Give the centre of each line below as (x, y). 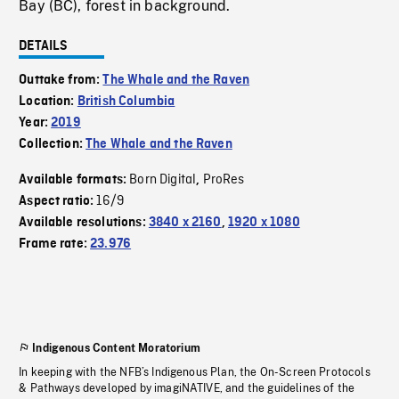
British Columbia (126, 102)
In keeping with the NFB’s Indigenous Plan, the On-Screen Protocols (195, 372)
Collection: (53, 144)
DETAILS (44, 46)
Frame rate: (55, 244)
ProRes (224, 180)
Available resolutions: (84, 223)
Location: (48, 102)
